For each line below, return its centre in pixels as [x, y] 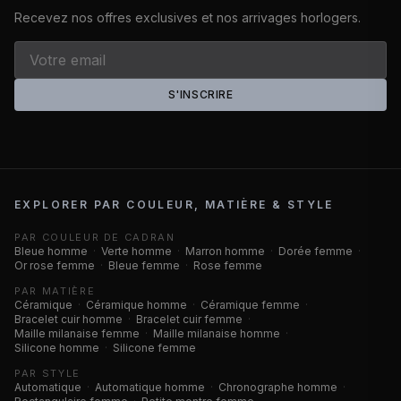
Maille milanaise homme [217, 334]
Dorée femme [316, 252]
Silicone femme [154, 348]
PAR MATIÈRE [55, 291]
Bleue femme [144, 266]
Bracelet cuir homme [68, 320]
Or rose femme [55, 266]
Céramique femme [250, 305]
